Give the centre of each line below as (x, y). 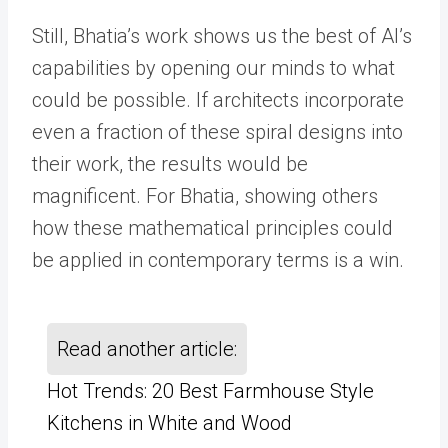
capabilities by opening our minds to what (213, 68)
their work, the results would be (170, 164)
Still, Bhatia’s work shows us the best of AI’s (222, 36)
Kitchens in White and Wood (169, 423)
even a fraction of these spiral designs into (217, 132)
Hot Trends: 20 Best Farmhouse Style (210, 391)
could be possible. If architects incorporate (218, 100)
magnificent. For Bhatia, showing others (205, 196)
